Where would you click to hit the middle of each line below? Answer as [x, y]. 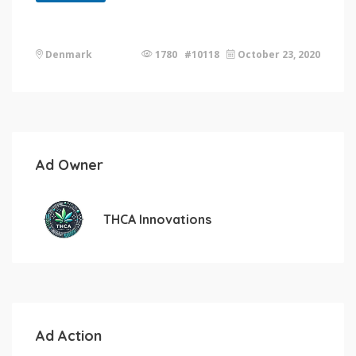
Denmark [68, 54]
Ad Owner [70, 164]
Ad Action [69, 335]
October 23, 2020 [278, 54]
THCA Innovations [157, 219]
